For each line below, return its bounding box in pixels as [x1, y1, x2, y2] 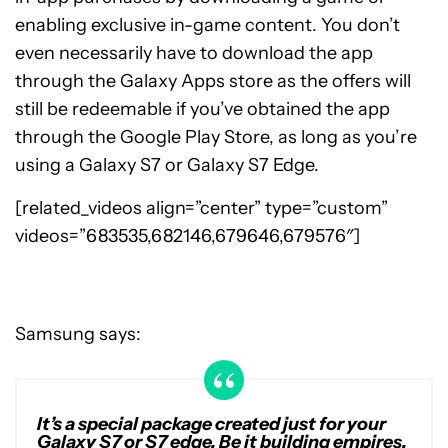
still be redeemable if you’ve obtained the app [15, 97, 390, 120]
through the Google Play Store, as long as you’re [15, 125, 417, 148]
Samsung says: [15, 322, 141, 345]
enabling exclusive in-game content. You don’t [15, 13, 400, 36]
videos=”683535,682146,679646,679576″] [15, 224, 360, 247]
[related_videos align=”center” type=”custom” [15, 196, 388, 219]
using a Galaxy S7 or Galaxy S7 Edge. [15, 153, 319, 176]
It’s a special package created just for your [37, 412, 386, 435]
